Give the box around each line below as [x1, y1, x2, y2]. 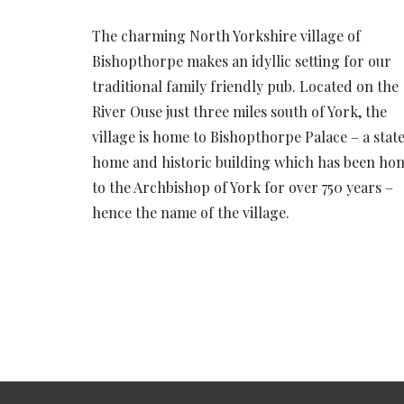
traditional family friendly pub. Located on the [92, 77, 399, 96]
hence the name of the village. [92, 203, 289, 223]
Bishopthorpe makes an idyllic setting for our [92, 51, 391, 71]
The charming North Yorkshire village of [92, 26, 361, 46]
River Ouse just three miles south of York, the [92, 102, 387, 122]
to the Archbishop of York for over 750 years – [92, 178, 393, 197]
